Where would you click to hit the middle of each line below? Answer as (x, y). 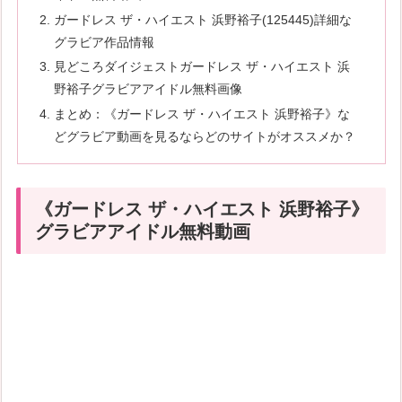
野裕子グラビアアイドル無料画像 (148, 89)
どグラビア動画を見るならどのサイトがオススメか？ (204, 137)
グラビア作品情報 (104, 42)
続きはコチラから (69, 301)
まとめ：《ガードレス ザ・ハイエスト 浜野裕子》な (201, 114)
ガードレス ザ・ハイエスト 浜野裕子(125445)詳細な (202, 19)
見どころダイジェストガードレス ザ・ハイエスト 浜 (201, 67)
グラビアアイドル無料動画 (143, 232)
